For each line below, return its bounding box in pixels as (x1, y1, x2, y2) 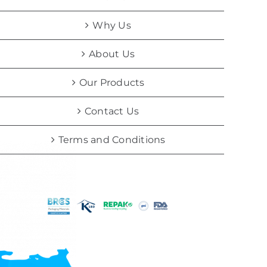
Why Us (92, 19, 131, 31)
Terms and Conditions (58, 133, 166, 145)
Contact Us (84, 105, 139, 117)
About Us (89, 48, 135, 60)
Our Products (79, 76, 145, 88)
